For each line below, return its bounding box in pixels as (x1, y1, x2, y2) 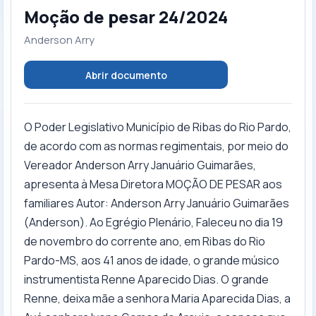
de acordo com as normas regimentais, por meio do (24, 138, 288, 154)
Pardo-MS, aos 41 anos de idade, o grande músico (24, 253, 279, 268)
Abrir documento (85, 68, 167, 82)
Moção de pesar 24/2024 (24, 5, 228, 28)
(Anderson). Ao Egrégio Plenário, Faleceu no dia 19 (24, 214, 283, 230)
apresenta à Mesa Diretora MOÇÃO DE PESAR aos (24, 176, 282, 192)
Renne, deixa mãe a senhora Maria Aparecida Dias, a (24, 291, 291, 306)
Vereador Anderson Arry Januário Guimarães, (24, 157, 256, 173)
